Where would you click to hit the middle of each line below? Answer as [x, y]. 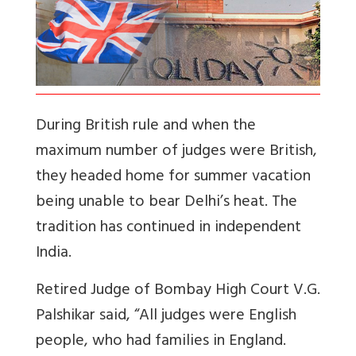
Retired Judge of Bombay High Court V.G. [178, 292]
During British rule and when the [146, 127]
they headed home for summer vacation [173, 178]
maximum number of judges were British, [176, 153]
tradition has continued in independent [168, 229]
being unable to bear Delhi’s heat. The [166, 203]
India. [54, 254]
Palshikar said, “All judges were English [166, 317]
